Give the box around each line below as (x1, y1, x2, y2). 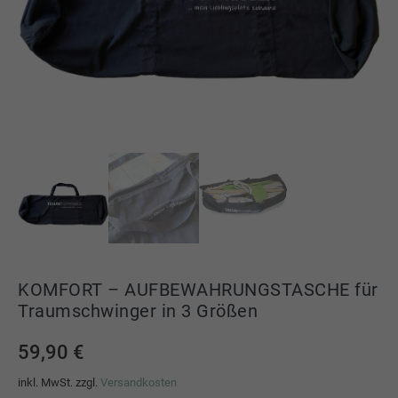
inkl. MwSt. (18, 376, 73, 389)
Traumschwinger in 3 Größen (18, 300, 258, 322)
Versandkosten (100, 376, 177, 389)
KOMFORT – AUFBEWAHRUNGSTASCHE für (18, 279, 378, 300)
